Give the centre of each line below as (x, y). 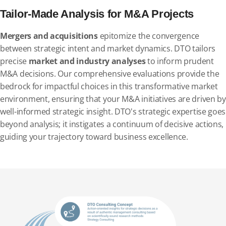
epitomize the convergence (149, 36)
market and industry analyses (87, 61)
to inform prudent (180, 61)
